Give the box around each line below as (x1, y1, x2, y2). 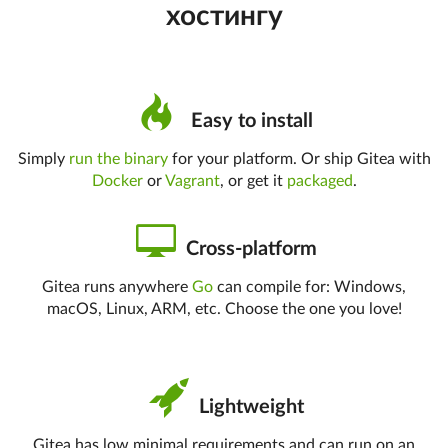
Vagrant (164, 173, 220, 189)
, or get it (219, 173, 287, 189)
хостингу (165, 2, 283, 30)
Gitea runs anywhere (42, 279, 192, 295)
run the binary (68, 151, 168, 167)
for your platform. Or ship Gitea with (167, 151, 431, 167)
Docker (91, 173, 143, 189)
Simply (17, 151, 69, 167)
